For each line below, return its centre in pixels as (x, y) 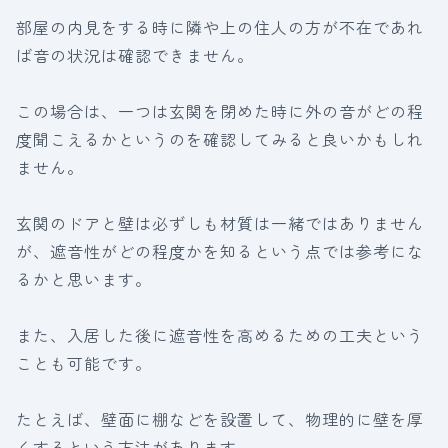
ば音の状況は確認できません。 (135, 55)
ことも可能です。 (84, 363)
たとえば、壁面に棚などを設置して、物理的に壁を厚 (220, 419)
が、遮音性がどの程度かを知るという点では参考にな (220, 251)
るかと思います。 (84, 279)
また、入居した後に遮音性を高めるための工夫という (220, 335)
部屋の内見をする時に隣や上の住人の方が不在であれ (220, 27)
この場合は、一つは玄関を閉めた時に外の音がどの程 (220, 111)
